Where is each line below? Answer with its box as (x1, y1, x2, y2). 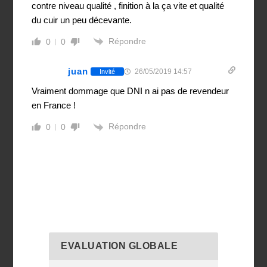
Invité (100, 67, 116, 75)
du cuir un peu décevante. (32, 14, 132, 25)
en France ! (32, 100, 76, 111)
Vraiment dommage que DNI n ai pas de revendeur (32, 86, 229, 97)
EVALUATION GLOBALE (61, 240, 178, 251)
